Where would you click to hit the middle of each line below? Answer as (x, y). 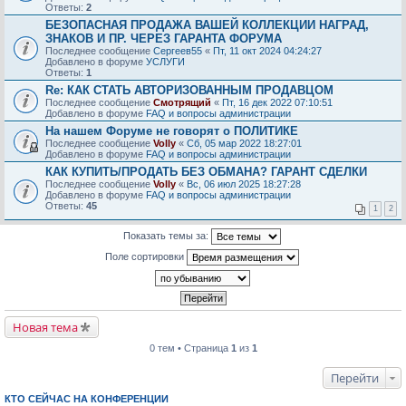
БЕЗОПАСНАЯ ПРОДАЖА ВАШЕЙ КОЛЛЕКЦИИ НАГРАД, (207, 25)
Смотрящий (182, 102)
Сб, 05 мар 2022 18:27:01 (244, 143)
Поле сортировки (146, 256)
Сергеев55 (178, 51)
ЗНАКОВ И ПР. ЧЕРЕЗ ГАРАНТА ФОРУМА (164, 39)
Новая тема (45, 327)
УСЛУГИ (165, 62)
